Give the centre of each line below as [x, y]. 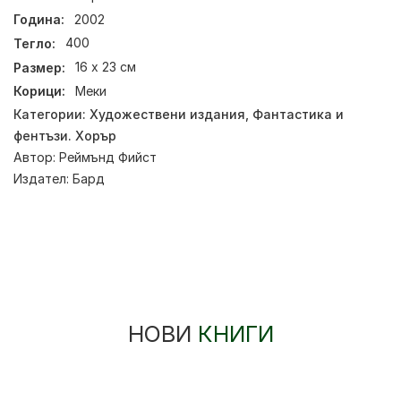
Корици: [39, 91]
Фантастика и [298, 114]
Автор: [36, 157]
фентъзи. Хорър [65, 135]
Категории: [51, 114]
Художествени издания [167, 114]
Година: [39, 19]
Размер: [39, 67]
